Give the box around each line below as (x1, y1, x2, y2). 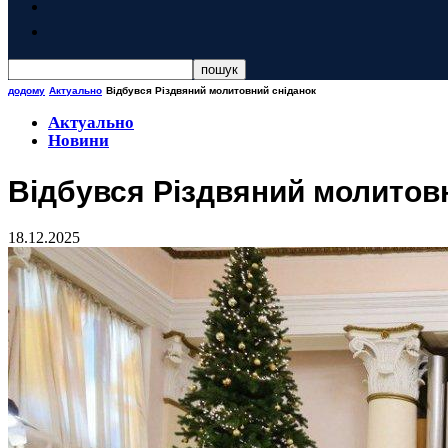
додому (8, 83, 45, 97)
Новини (48, 131, 109, 150)
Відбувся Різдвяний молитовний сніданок (106, 83, 316, 97)
